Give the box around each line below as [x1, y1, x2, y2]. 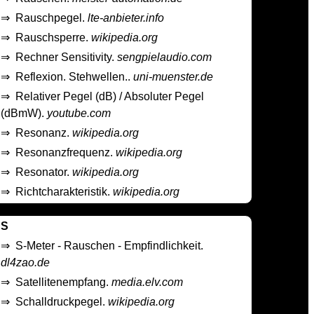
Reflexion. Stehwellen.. [15, 71, 134, 83]
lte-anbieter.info [88, 12, 165, 25]
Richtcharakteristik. [15, 186, 114, 198]
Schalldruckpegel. [15, 295, 109, 308]
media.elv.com [111, 275, 184, 288]
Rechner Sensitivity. [15, 51, 118, 64]
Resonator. [15, 166, 73, 179]
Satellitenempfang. [15, 275, 112, 288]
